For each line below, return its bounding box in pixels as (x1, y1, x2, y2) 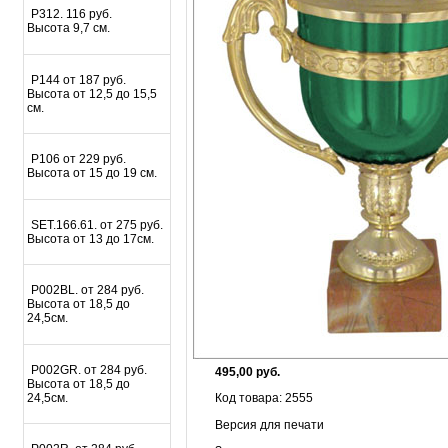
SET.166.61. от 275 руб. (31, 217, 164, 232)
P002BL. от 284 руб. (31, 283, 145, 298)
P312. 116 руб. (31, 7, 113, 22)
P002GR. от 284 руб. (31, 362, 148, 377)
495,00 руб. (215, 365, 281, 380)
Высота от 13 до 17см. (26, 231, 154, 246)
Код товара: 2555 (215, 391, 314, 406)
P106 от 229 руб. (31, 152, 127, 167)
